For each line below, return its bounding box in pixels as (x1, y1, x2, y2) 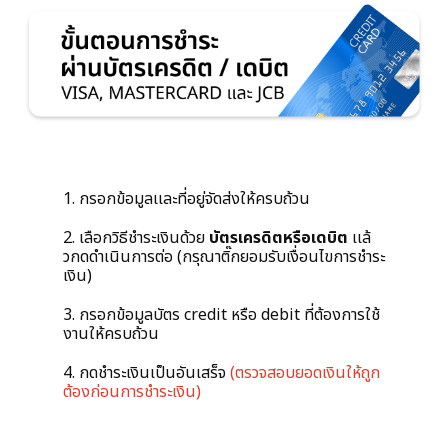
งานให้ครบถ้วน (63, 322, 159, 347)
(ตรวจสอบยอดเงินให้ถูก (230, 361, 380, 386)
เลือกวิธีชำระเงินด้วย (79, 226, 209, 251)
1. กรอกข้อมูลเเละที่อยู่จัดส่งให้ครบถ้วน (63, 187, 310, 212)
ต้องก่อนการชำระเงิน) (63, 380, 201, 405)
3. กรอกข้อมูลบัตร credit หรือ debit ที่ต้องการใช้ (63, 303, 380, 328)
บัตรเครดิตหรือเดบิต (209, 226, 348, 251)
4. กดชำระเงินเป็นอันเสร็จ (63, 361, 230, 386)
